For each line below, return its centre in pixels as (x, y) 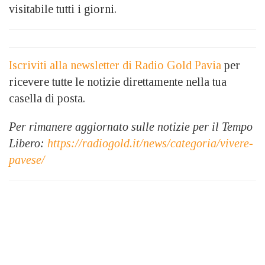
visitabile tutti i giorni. (63, 9)
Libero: (28, 143)
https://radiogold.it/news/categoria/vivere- (150, 143)
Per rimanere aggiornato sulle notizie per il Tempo (131, 126)
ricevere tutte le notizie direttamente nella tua (118, 81)
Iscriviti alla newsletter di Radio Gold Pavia (115, 65)
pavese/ (27, 159)
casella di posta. (47, 98)
